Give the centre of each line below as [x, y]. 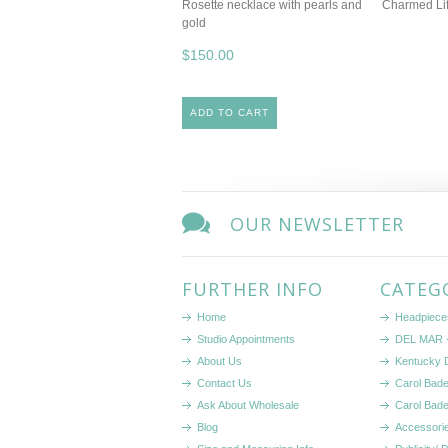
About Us [219, 361]
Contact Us [224, 383]
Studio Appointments [246, 339]
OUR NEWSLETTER [317, 224]
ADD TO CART [229, 112]
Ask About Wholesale [248, 405]
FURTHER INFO [252, 289]
